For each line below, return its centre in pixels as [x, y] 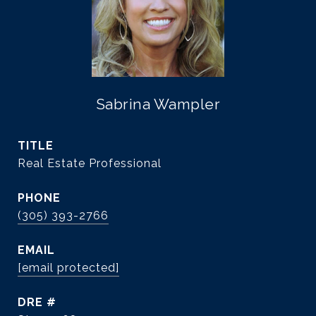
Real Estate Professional [90, 163]
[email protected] [68, 268]
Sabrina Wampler [158, 104]
